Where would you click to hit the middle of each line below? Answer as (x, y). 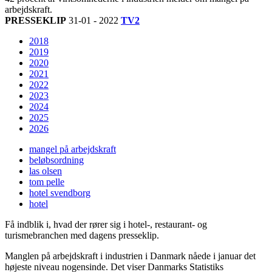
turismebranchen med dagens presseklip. (82, 236)
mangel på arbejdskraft (73, 149)
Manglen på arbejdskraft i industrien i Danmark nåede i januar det (130, 256)
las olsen (46, 171)
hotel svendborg (60, 193)
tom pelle (47, 182)
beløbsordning (56, 160)
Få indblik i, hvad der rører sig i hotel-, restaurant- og (106, 225)
